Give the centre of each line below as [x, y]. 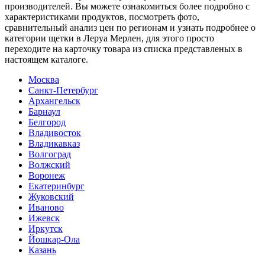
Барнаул [44, 111]
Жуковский [51, 196]
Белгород [47, 122]
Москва [44, 79]
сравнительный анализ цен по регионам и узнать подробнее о [130, 27]
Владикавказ [54, 143]
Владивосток [55, 132]
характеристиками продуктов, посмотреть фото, [102, 17]
